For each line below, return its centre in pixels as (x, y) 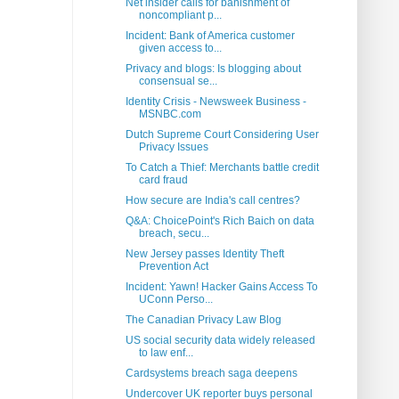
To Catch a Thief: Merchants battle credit (222, 168)
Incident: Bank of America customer (210, 36)
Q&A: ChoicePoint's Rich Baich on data (220, 221)
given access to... (180, 49)
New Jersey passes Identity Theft (204, 254)
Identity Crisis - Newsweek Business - (216, 102)
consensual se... (178, 81)
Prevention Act (173, 267)
